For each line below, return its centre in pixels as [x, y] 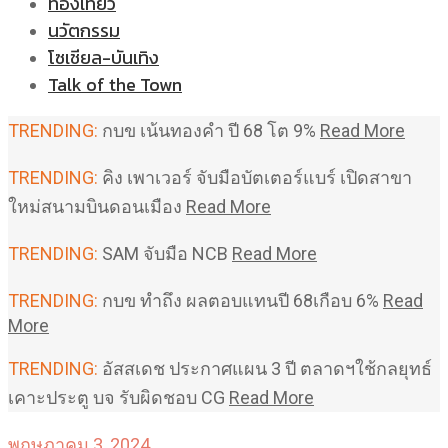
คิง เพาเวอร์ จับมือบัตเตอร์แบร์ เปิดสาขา [255, 177]
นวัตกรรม [84, 30]
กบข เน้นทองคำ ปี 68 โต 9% [209, 130]
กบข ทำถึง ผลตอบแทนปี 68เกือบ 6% [240, 300]
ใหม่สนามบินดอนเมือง [97, 206]
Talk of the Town [115, 84]
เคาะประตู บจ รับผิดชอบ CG [118, 397]
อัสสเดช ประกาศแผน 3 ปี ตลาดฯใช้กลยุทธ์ [265, 368]
